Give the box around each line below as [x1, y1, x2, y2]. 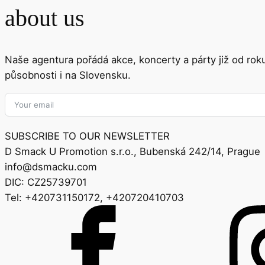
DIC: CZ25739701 [5, 176, 87, 188]
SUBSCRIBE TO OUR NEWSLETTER [5, 130, 170, 142]
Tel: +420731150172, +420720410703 [5, 191, 184, 203]
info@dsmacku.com [5, 160, 97, 173]
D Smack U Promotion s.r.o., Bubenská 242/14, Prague [5, 145, 260, 157]
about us [5, 4, 85, 31]
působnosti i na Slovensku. [5, 69, 131, 82]
